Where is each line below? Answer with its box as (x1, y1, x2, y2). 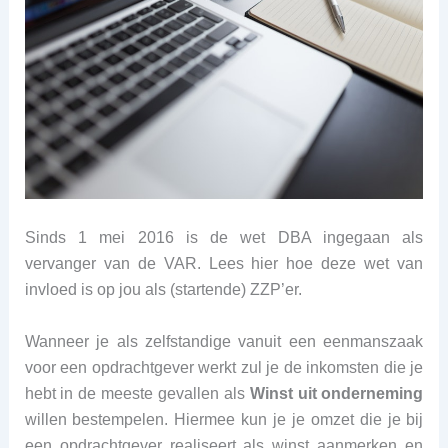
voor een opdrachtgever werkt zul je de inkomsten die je (24, 358, 424, 376)
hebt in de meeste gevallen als (24, 384, 250, 402)
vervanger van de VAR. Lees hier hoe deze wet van (24, 255, 424, 273)
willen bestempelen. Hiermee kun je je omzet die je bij (24, 410, 424, 428)
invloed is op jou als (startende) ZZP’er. (24, 281, 302, 299)
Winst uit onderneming (249, 384, 424, 402)
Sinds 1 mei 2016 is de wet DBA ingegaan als (24, 229, 424, 247)
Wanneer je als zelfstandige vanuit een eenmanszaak (24, 332, 424, 350)
